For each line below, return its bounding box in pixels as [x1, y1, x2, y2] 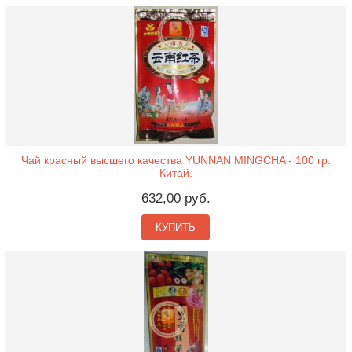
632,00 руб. [141, 190, 211, 206]
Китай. [159, 166, 192, 179]
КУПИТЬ [156, 221, 196, 233]
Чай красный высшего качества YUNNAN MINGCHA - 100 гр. [20, 153, 331, 167]
